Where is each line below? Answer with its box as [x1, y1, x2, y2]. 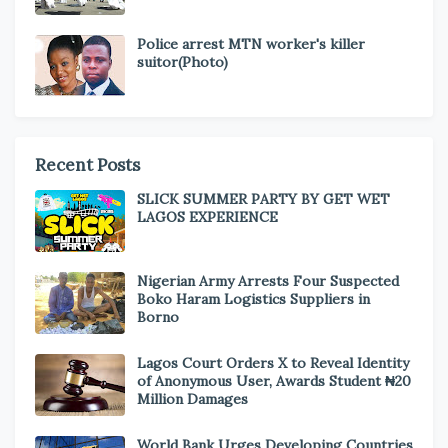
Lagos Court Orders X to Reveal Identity [137, 353, 409, 372]
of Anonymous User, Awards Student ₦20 [137, 371, 411, 390]
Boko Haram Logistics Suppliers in [137, 289, 370, 308]
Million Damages [137, 389, 248, 408]
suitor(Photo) [137, 52, 228, 71]
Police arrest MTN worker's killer [137, 34, 365, 53]
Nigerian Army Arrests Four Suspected [137, 271, 399, 290]
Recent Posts [35, 153, 140, 176]
